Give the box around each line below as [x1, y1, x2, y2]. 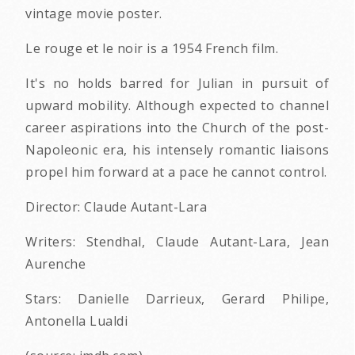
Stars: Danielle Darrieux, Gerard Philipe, [25, 289, 329, 307]
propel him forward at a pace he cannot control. [25, 162, 327, 181]
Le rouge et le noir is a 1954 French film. [25, 39, 278, 57]
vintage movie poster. [25, 4, 162, 22]
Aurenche [25, 254, 86, 273]
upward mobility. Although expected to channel [25, 96, 329, 114]
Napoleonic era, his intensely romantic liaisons [25, 140, 329, 158]
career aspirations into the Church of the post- [25, 118, 329, 136]
